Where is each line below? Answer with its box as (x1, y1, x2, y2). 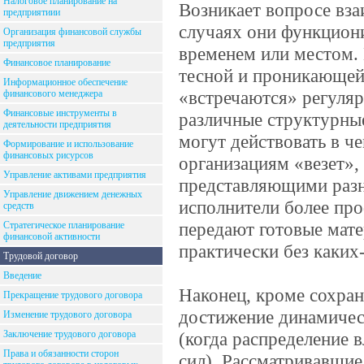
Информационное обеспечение (3, 76, 128, 88)
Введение (3, 270, 41, 281)
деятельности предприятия (3, 119, 111, 130)
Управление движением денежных (3, 188, 142, 200)
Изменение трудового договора (3, 309, 132, 320)
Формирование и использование (3, 138, 133, 149)
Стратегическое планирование (3, 219, 124, 231)
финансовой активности (3, 231, 100, 242)
